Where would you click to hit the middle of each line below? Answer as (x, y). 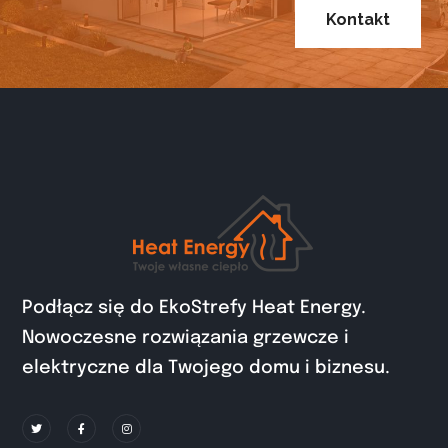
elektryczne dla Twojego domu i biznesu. (206, 367)
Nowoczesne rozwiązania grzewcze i (186, 337)
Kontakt (357, 19)
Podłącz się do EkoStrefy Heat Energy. (194, 307)
